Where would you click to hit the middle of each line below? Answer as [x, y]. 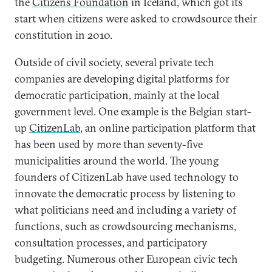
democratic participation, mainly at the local [117, 95]
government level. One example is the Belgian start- [133, 111]
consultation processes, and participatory [111, 243]
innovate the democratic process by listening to [125, 193]
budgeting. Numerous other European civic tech [126, 259]
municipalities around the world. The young [117, 161]
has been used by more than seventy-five [109, 144]
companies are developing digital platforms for [122, 79]
